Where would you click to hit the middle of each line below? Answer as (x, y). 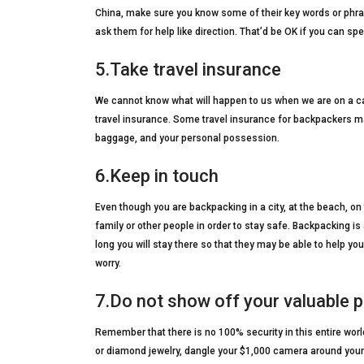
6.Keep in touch (157, 176)
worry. (108, 264)
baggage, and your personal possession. (187, 139)
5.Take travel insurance (188, 70)
